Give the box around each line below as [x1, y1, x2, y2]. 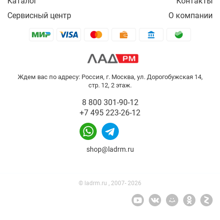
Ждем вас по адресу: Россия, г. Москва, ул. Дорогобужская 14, [17, 73, 203, 81]
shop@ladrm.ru [86, 145, 134, 154]
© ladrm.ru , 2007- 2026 [79, 180, 141, 187]
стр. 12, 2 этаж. [88, 82, 132, 89]
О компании [168, 11, 213, 21]
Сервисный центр [7, 11, 71, 21]
